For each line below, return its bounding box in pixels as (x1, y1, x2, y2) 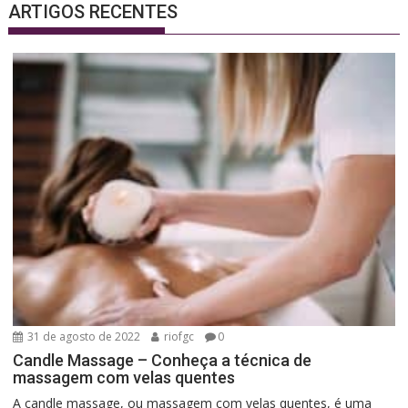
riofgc (161, 328, 195, 344)
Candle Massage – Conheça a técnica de (13, 350, 312, 370)
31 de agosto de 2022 (25, 328, 141, 344)
